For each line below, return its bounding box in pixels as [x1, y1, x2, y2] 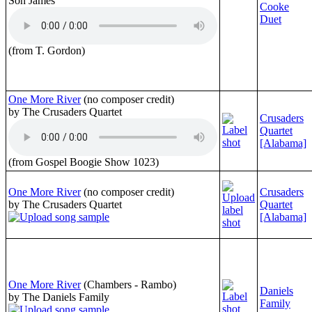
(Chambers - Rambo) [84, 278, 176, 290]
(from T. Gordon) [8, 44, 85, 56]
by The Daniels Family [8, 290, 109, 303]
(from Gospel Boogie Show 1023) [8, 155, 159, 168]
